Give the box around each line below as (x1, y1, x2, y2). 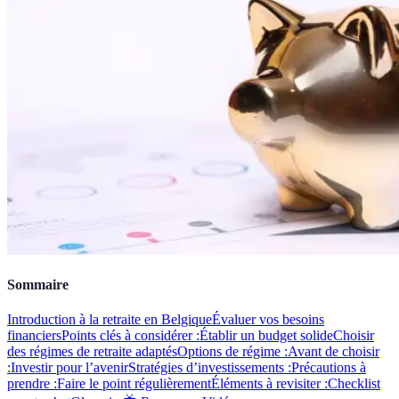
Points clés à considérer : (61, 328, 199, 344)
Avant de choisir (288, 344, 379, 360)
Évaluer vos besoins (212, 312, 324, 328)
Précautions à (291, 360, 366, 376)
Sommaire (7, 277, 69, 293)
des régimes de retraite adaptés (7, 344, 177, 360)
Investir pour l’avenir (11, 360, 128, 376)
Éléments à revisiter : (211, 376, 328, 392)
